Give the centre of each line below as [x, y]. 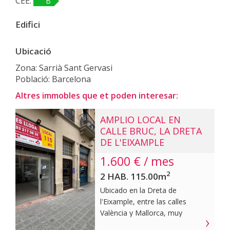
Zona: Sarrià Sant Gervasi [64, 68]
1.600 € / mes [137, 161]
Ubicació [33, 51]
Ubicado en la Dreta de [138, 190]
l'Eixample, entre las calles [143, 201]
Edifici [28, 24]
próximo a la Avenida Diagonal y [154, 224]
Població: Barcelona [53, 79]
